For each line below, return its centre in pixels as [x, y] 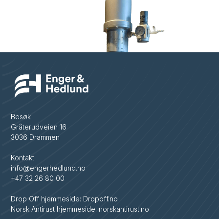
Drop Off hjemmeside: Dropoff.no [65, 199]
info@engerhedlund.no [48, 168]
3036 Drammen [35, 137]
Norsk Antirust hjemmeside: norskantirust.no [80, 209]
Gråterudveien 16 [39, 127]
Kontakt [23, 158]
